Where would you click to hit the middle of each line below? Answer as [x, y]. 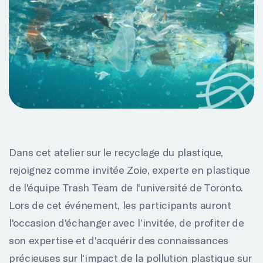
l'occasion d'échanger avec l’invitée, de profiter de [127, 222]
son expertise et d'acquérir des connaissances [119, 240]
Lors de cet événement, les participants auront [120, 205]
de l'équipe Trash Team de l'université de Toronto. [126, 187]
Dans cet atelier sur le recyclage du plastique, [116, 152]
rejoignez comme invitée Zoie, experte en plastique [130, 169]
